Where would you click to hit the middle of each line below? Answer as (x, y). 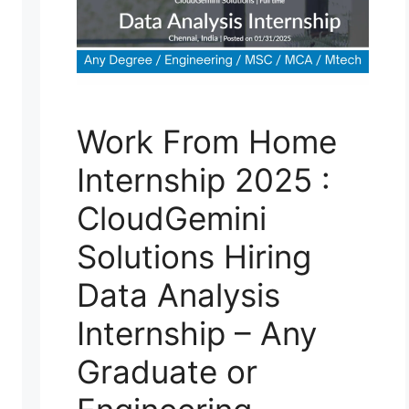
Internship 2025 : (204, 180)
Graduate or (167, 372)
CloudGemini (172, 219)
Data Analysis (178, 295)
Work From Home (207, 142)
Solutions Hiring (194, 257)
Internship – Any (197, 334)
